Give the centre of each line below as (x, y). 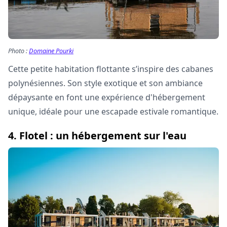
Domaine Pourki (51, 50)
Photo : (18, 50)
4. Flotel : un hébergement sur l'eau (97, 135)
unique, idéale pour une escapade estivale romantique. (113, 111)
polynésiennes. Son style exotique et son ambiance (105, 83)
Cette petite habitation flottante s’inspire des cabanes (111, 69)
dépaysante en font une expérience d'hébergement (107, 97)
